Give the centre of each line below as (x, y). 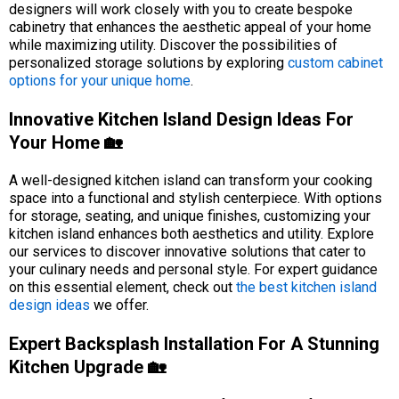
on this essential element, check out (122, 287)
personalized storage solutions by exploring (148, 62)
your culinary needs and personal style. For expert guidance (193, 269)
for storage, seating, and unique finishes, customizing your (190, 216)
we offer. (119, 305)
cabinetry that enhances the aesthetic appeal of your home (190, 27)
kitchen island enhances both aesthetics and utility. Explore (191, 233)
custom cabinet (335, 62)
